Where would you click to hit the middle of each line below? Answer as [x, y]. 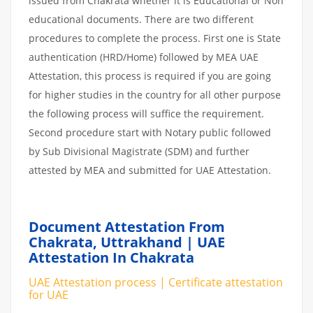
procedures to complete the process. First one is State [155, 38]
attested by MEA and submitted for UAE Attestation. [150, 170]
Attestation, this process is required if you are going [150, 75]
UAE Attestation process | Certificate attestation [156, 282]
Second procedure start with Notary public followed [150, 132]
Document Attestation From [127, 226]
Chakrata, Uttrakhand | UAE [127, 242]
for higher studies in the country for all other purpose [155, 94]
